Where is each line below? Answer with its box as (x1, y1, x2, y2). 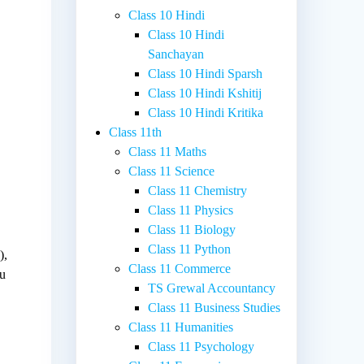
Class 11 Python (148, 242, 232, 257)
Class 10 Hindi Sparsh (148, 67, 263, 81)
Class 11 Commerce (128, 262, 232, 276)
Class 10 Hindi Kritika (148, 106, 264, 120)
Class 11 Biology (148, 223, 236, 237)
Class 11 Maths (128, 145, 207, 159)
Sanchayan (148, 47, 205, 62)
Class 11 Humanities (128, 320, 234, 335)
